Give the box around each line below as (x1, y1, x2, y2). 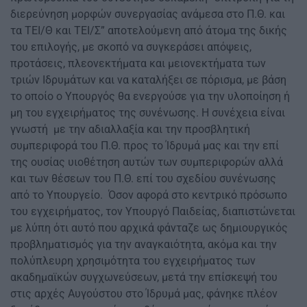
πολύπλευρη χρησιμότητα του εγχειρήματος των (10, 254, 256, 268)
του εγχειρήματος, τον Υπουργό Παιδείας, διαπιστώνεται (10, 205, 295, 219)
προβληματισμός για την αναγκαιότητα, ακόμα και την (10, 238, 277, 251)
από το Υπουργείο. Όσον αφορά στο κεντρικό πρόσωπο (10, 188, 287, 202)
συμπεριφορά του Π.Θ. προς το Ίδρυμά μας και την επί (10, 139, 279, 153)
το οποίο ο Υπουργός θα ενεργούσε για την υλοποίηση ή (10, 90, 290, 103)
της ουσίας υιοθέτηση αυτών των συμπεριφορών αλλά (10, 156, 283, 169)
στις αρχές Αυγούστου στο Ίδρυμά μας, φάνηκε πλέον (10, 287, 278, 301)
